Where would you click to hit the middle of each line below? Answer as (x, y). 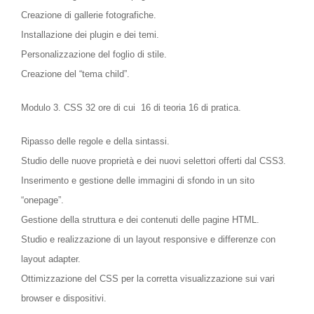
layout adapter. (51, 259)
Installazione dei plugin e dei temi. (90, 35)
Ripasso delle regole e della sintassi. (95, 142)
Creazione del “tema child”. (75, 74)
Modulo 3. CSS (52, 108)
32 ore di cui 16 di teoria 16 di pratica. (162, 108)
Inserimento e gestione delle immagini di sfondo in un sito (138, 181)
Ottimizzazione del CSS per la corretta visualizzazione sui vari (148, 279)
